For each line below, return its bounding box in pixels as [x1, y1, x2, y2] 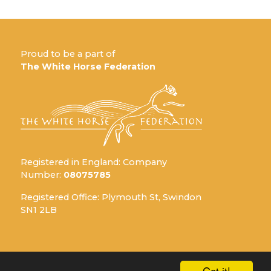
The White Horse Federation [21, 61, 155, 73]
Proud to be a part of [21, 48, 115, 60]
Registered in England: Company [21, 157, 167, 168]
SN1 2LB [21, 204, 57, 216]
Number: [21, 169, 64, 181]
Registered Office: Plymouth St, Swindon [21, 192, 201, 203]
